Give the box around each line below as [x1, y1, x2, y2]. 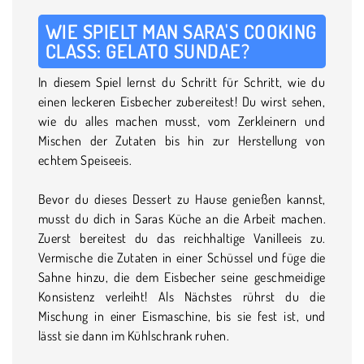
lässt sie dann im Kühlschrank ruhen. [38, 327, 230, 344]
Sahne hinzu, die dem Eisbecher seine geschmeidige [38, 268, 326, 285]
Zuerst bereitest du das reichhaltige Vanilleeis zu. [38, 229, 326, 246]
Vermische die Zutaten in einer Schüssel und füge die [38, 249, 326, 266]
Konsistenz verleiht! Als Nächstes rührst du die [38, 288, 326, 305]
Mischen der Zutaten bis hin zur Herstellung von [38, 132, 326, 149]
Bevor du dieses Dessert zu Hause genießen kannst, [38, 190, 326, 207]
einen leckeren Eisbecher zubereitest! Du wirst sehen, [38, 93, 326, 110]
